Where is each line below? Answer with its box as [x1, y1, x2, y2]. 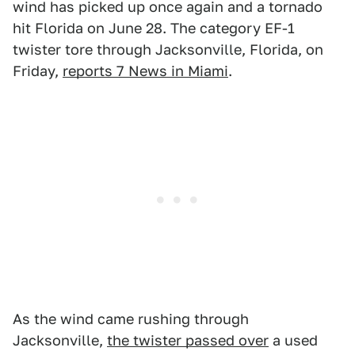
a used [269, 332, 318, 349]
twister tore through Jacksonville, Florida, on [13, 41, 323, 59]
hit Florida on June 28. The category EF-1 [13, 20, 295, 37]
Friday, [13, 63, 63, 80]
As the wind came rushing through [13, 311, 249, 328]
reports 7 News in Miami [63, 63, 228, 80]
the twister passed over [107, 332, 269, 349]
